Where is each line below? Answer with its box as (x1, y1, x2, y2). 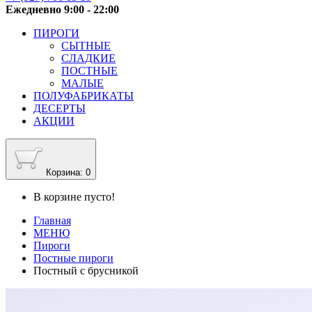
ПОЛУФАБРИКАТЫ (33, 90, 134, 102)
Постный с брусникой (33, 265, 139, 276)
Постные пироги (33, 252, 114, 264)
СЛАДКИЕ (61, 52, 116, 64)
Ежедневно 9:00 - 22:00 (6, 3, 119, 15)
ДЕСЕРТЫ (33, 102, 86, 114)
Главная (33, 214, 71, 226)
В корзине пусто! (33, 191, 115, 203)
